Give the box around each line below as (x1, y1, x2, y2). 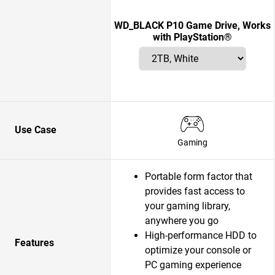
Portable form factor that (145, 171, 252, 182)
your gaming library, (145, 200, 230, 212)
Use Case (15, 124, 56, 136)
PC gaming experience (145, 259, 241, 271)
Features (15, 237, 54, 249)
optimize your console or (145, 244, 251, 256)
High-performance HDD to (145, 230, 257, 241)
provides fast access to (145, 185, 245, 197)
